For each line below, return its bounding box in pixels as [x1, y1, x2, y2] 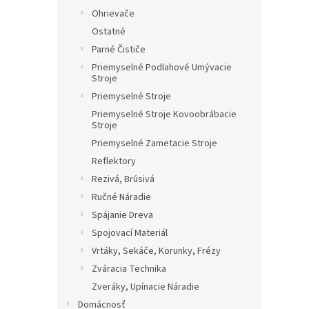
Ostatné [92, 24, 126, 39]
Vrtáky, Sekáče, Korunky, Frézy [92, 243, 221, 258]
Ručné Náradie [92, 190, 151, 204]
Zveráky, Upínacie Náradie [92, 279, 199, 294]
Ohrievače [92, 6, 134, 21]
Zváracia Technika [92, 261, 166, 276]
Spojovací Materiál [92, 226, 168, 240]
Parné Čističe [92, 42, 146, 57]
